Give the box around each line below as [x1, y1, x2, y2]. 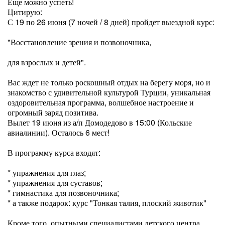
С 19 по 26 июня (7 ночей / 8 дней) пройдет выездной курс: [8, 16, 214, 28]
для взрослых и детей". [8, 56, 86, 68]
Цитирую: [8, 6, 42, 18]
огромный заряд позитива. [8, 106, 98, 118]
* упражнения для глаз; [8, 167, 86, 178]
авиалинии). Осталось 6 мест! [8, 127, 109, 138]
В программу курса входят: [8, 147, 100, 158]
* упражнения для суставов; [8, 177, 102, 188]
